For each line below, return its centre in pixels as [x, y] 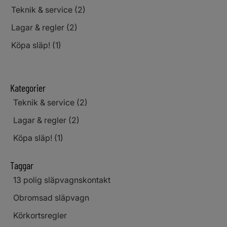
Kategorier [28, 87]
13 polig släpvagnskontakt [62, 180]
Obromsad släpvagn [51, 197]
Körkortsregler [40, 215]
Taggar [22, 165]
